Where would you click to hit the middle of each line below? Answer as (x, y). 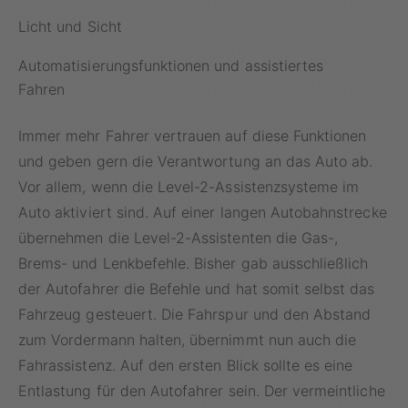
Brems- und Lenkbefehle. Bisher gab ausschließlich (194, 263)
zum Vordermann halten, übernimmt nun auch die (188, 339)
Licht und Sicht (70, 27)
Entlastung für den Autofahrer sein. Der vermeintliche (202, 390)
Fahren (42, 89)
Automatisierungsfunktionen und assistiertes (171, 65)
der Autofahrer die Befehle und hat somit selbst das (197, 288)
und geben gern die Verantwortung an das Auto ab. (196, 161)
